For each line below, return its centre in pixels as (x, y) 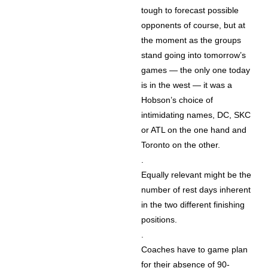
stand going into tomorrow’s (194, 55)
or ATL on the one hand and (194, 130)
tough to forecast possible (190, 10)
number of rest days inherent (196, 190)
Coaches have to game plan (195, 250)
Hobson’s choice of (177, 100)
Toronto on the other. (181, 145)
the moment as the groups (191, 40)
